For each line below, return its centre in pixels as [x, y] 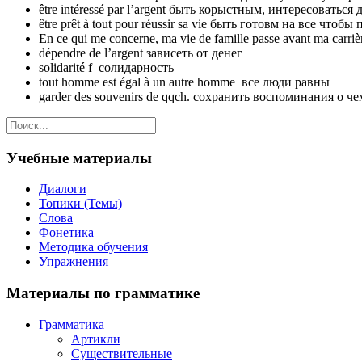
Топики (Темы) [80, 204]
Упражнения [74, 262]
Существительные [122, 353]
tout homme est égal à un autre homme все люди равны [184, 82]
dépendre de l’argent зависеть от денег [141, 53]
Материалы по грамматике [103, 293]
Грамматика [72, 324]
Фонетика [66, 233]
